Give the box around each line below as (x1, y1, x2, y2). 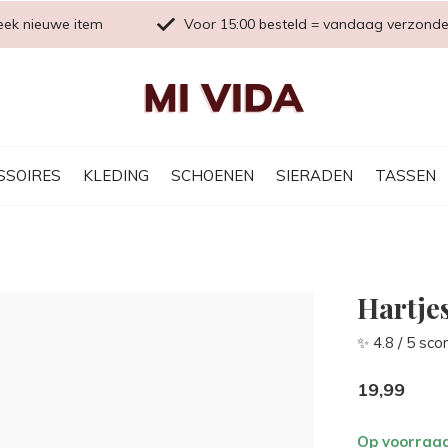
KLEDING (83, 165, 149, 185)
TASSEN (375, 165, 436, 185)
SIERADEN (276, 165, 353, 185)
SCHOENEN (171, 165, 254, 185)
